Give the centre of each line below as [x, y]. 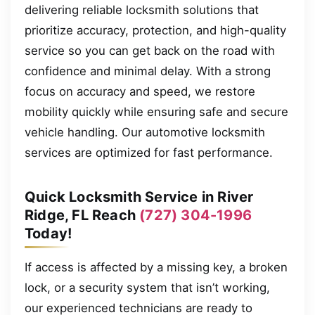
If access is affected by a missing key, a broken [156, 267]
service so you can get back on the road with [150, 50]
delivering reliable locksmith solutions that [142, 9]
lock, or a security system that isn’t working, [147, 287]
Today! [49, 233]
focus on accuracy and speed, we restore [140, 91]
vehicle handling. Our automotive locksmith [145, 132]
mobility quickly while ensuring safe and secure [156, 111]
